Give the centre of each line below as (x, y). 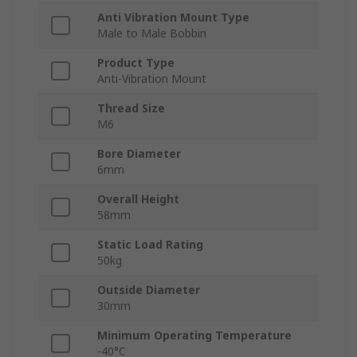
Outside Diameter (149, 290)
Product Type (136, 63)
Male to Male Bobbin (152, 33)
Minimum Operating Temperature (194, 335)
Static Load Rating (150, 245)
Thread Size (131, 108)
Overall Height (138, 199)
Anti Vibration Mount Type (173, 18)
